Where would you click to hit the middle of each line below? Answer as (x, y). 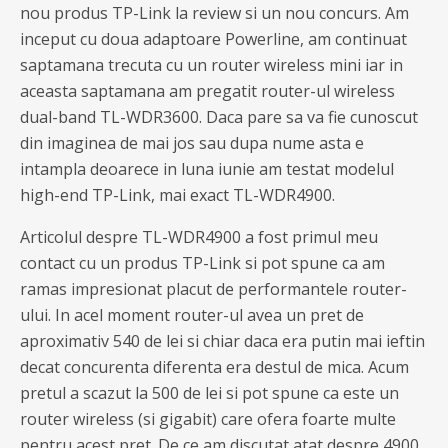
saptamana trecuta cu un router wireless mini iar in (211, 65)
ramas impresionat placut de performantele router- (213, 289)
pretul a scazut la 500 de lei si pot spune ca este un (209, 393)
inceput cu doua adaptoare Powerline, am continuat (213, 39)
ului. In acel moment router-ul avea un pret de (192, 315)
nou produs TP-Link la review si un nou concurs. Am (214, 13)
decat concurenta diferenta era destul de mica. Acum (214, 367)
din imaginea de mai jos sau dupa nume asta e (192, 143)
